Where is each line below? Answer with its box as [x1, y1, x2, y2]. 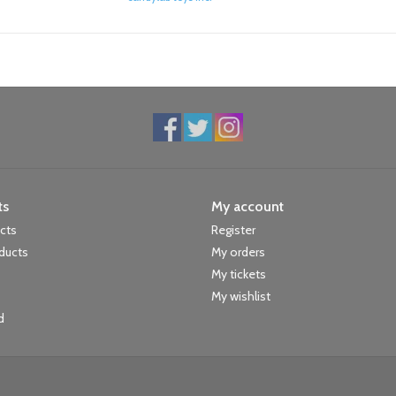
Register [211, 222, 255, 239]
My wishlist [211, 288, 270, 305]
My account [211, 198, 284, 216]
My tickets [211, 266, 266, 283]
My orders [211, 244, 265, 261]
